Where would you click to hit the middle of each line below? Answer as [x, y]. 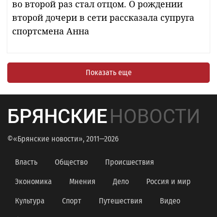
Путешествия [121, 201]
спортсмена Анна [51, 31]
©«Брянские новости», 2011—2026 [63, 139]
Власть [26, 162]
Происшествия [130, 162]
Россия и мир [169, 181]
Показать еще [108, 72]
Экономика [33, 181]
